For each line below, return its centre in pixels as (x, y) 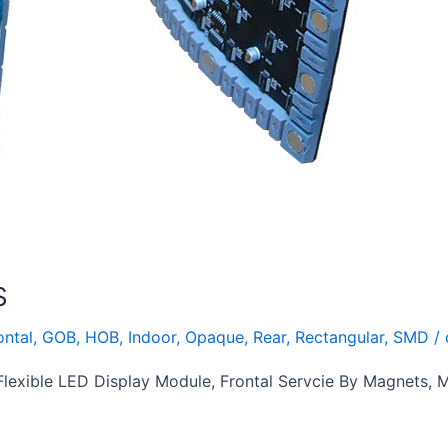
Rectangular (339, 337)
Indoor (152, 337)
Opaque (214, 337)
